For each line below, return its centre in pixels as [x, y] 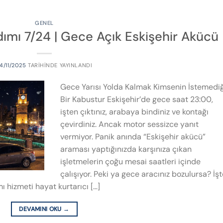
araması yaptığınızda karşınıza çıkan [126, 149]
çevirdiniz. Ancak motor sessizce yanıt [129, 124]
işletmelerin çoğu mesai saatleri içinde [130, 162]
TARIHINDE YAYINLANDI [59, 65]
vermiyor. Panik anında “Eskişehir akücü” [133, 137]
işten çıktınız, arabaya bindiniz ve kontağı [134, 112]
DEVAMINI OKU [41, 209]
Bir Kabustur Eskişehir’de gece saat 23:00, [137, 100]
